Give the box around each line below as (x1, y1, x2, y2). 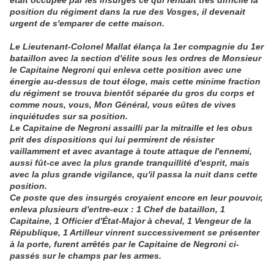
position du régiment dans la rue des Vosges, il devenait (10, 7, 245, 17)
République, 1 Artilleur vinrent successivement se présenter (10, 228, 259, 238)
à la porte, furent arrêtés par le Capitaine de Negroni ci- (10, 239, 239, 250)
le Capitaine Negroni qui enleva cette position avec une (10, 65, 242, 75)
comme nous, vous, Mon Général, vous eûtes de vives (10, 100, 236, 110)
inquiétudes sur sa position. (10, 111, 128, 122)
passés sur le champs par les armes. (10, 251, 161, 261)
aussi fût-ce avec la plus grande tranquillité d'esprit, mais (10, 158, 250, 168)
